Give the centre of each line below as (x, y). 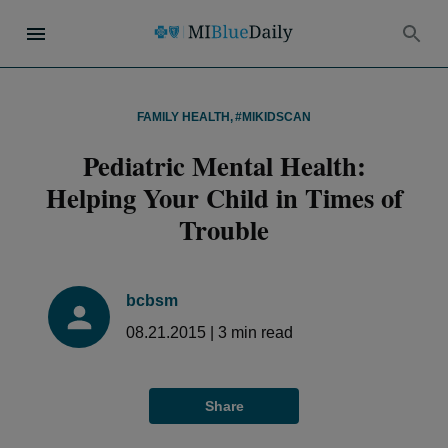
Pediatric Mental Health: (224, 165)
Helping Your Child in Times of (224, 197)
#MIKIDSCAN (273, 117)
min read (260, 332)
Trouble (224, 229)
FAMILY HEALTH (183, 117)
